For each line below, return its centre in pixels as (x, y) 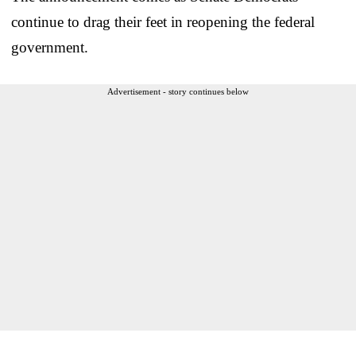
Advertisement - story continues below (178, 91)
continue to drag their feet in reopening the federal (163, 21)
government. (50, 47)
